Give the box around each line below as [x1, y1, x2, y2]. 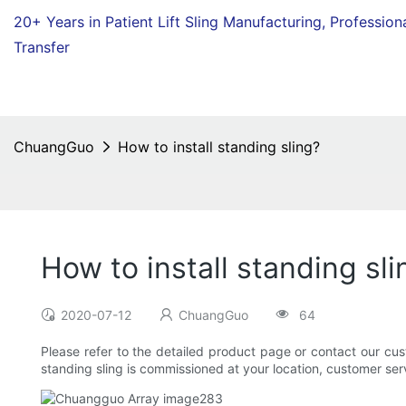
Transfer [14, 38, 70, 56]
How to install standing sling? [118, 138, 320, 156]
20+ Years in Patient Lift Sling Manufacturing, [14, 13, 330, 31]
